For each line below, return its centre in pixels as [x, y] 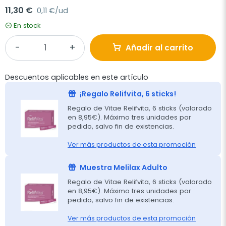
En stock [27, 25]
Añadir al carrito [159, 48]
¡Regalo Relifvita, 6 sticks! [128, 94]
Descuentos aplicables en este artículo [77, 77]
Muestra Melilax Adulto [124, 167]
